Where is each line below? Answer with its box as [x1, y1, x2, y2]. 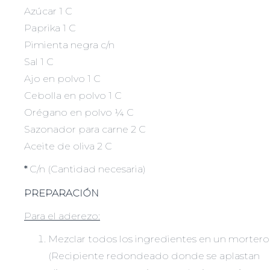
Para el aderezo [24, 210, 98, 222]
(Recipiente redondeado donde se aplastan [48, 250, 260, 262]
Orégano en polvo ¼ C [24, 106, 134, 118]
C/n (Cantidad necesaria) [27, 163, 146, 175]
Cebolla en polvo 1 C [24, 89, 122, 101]
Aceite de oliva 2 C [24, 140, 112, 152]
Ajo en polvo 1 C [24, 72, 101, 84]
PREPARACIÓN [24, 187, 99, 199]
